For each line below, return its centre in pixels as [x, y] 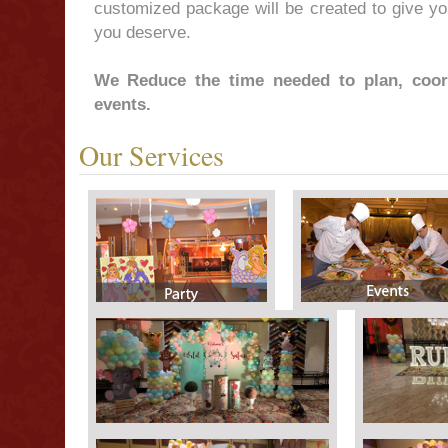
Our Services [151, 155]
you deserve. [142, 32]
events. [122, 104]
